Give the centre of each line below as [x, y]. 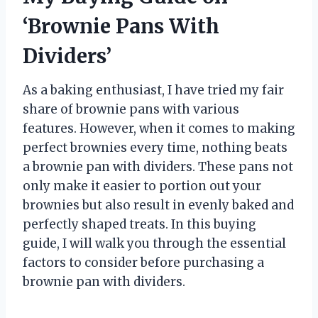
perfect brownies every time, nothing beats [155, 147]
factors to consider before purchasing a [143, 262]
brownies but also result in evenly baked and [158, 205]
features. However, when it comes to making [159, 128]
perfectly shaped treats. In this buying [139, 224]
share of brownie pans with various [131, 109]
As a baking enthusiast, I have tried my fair [153, 90]
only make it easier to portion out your [142, 186]
